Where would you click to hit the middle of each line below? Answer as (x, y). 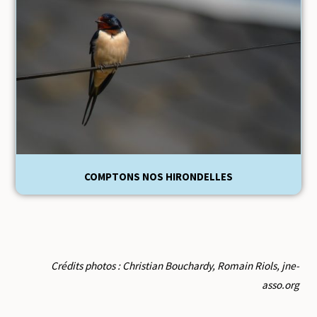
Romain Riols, (249, 265)
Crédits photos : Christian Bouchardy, (134, 265)
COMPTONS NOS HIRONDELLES (158, 176)
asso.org (280, 284)
